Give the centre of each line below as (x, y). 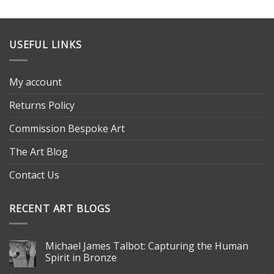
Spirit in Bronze (81, 258)
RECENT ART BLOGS (60, 208)
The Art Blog (39, 151)
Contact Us (34, 175)
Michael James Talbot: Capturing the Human (147, 246)
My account (35, 82)
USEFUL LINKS (46, 45)
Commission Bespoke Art (67, 128)
